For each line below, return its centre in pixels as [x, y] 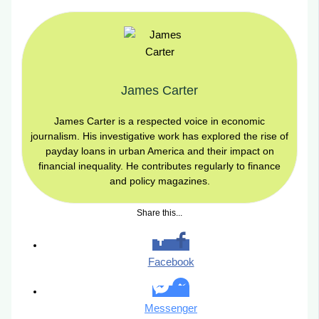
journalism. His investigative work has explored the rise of [159, 136]
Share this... [159, 213]
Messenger [171, 308]
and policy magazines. [159, 181]
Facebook [171, 262]
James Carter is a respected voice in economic [159, 121]
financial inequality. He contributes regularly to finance [159, 166]
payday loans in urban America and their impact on [159, 151]
